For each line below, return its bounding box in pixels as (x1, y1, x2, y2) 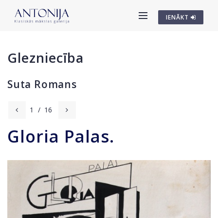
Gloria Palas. (7, 125, 114, 147)
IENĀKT (166, 13, 191, 21)
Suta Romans (7, 77, 77, 91)
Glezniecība (7, 49, 84, 67)
